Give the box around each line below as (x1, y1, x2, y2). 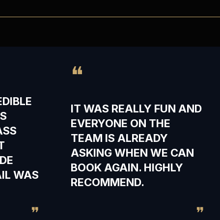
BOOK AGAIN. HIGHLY (71, 161, 183, 174)
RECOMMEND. (71, 176, 144, 189)
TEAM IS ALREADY (71, 132, 168, 144)
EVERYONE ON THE (71, 117, 170, 130)
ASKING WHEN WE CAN (71, 146, 194, 159)
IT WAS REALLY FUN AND (71, 102, 202, 115)
